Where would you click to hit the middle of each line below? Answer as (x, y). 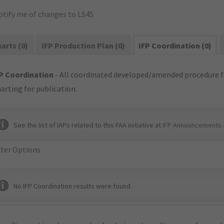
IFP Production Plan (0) (83, 45)
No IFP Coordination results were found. (73, 186)
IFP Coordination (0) (175, 45)
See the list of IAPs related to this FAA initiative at (88, 125)
